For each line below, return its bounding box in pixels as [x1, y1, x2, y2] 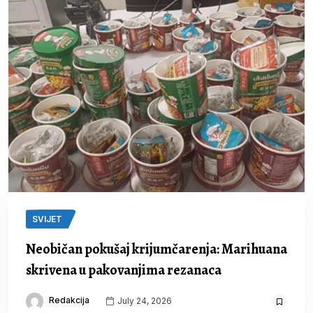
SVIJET [32, 214, 62, 225]
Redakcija [49, 295, 89, 306]
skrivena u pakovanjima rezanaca [26, 261, 221, 280]
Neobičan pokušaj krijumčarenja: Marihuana [26, 240, 287, 259]
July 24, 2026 [115, 295, 172, 306]
